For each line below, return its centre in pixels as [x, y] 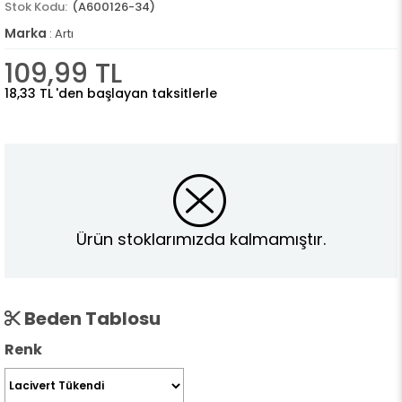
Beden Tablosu [91, 319]
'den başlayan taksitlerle [136, 93]
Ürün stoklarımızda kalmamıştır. [201, 239]
